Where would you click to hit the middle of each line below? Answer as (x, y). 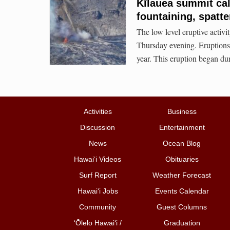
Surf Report (98, 175)
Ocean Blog (182, 143)
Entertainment (182, 128)
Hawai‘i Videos (98, 159)
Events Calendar (182, 191)
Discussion (98, 128)
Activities (98, 112)
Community (98, 207)
